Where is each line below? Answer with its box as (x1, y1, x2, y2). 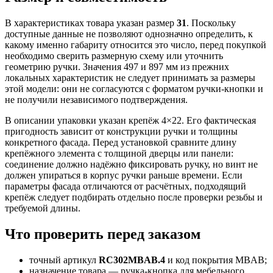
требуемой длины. (5, 203, 80, 214)
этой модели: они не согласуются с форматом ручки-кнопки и (5, 83, 263, 94)
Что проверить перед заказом (5, 226, 200, 243)
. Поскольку (186, 18, 236, 29)
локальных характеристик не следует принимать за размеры (5, 73, 255, 83)
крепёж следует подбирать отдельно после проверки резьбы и (5, 192, 263, 203)
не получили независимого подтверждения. (5, 94, 188, 105)
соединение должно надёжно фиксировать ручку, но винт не (5, 159, 258, 170)
